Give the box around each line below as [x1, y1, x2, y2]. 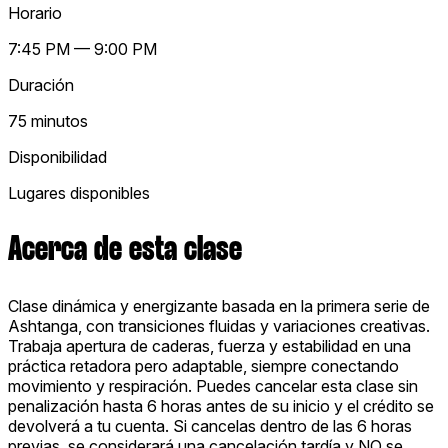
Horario [8, 3, 62, 24]
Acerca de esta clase [8, 233, 242, 267]
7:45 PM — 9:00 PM [8, 39, 157, 60]
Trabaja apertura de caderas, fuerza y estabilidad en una [8, 336, 411, 357]
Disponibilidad [8, 147, 107, 168]
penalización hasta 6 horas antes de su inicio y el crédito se [8, 396, 434, 417]
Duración [8, 75, 74, 96]
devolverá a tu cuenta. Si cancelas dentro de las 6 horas [8, 416, 412, 437]
